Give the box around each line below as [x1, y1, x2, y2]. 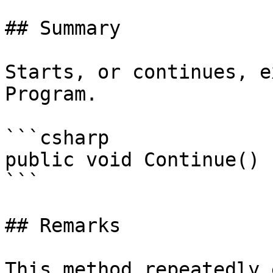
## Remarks [5, 214, 121, 236]
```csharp [5, 127, 109, 149]
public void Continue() [5, 149, 260, 171]
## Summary [5, 17, 121, 39]
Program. [5, 83, 97, 105]
